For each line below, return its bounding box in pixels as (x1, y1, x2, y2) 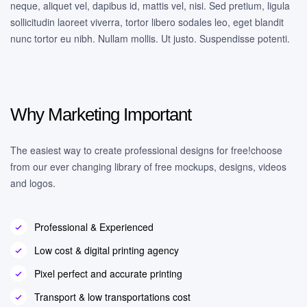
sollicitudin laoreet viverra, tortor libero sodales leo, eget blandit (10, 15, 284, 29)
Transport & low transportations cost (34, 290, 191, 304)
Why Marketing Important (10, 104, 191, 125)
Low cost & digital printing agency (34, 243, 179, 257)
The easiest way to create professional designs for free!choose (10, 143, 282, 157)
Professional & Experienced (34, 220, 153, 234)
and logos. (10, 176, 56, 190)
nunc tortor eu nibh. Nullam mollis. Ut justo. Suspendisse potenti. (10, 32, 290, 45)
